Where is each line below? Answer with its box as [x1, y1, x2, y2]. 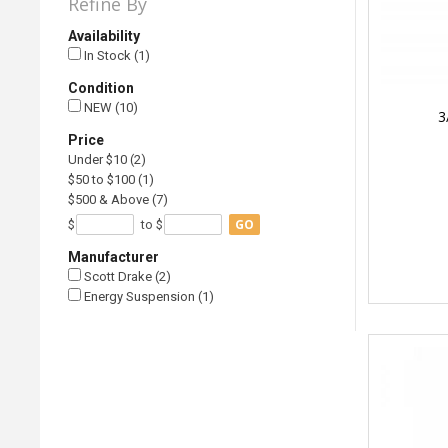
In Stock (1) [81, 48, 151, 64]
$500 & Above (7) [68, 192, 169, 208]
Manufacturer [68, 249, 160, 266]
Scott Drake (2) [81, 269, 172, 285]
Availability [68, 28, 141, 45]
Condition [68, 80, 135, 97]
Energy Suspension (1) [81, 289, 215, 305]
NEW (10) [81, 100, 139, 116]
